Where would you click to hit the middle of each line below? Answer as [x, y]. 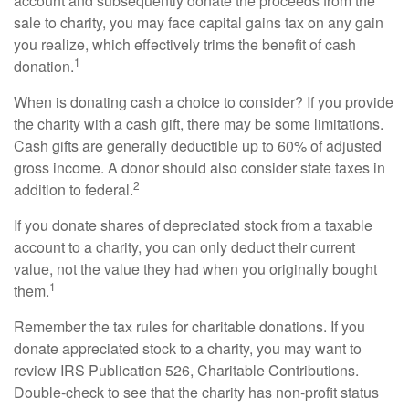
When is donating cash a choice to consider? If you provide [204, 102]
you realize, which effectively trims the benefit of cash [185, 45]
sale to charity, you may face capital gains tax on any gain [199, 23]
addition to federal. [73, 190]
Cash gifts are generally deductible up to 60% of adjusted [198, 146]
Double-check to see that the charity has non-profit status [196, 393]
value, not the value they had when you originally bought [195, 269]
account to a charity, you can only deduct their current [184, 247]
